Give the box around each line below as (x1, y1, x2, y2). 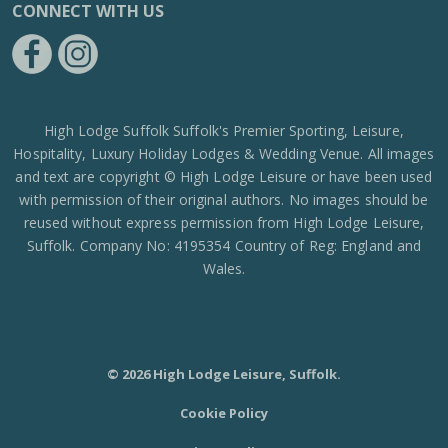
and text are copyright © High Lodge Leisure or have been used (15, 167, 433, 186)
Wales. (202, 259, 246, 278)
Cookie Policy (180, 404, 268, 422)
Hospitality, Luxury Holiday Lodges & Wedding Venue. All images (13, 144, 435, 163)
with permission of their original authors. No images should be (19, 190, 429, 209)
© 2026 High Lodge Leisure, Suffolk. (107, 365, 341, 383)
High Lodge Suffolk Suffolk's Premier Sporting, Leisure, (44, 121, 404, 140)
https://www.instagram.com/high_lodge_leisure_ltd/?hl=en (57, 83, 432, 102)
